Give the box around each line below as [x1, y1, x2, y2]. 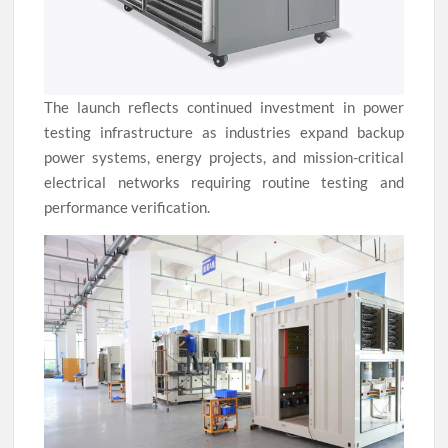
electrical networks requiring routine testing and [44, 173, 404, 192]
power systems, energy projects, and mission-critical [44, 148, 404, 167]
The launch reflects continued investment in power [44, 98, 404, 117]
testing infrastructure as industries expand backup [44, 123, 404, 142]
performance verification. [44, 198, 211, 217]
